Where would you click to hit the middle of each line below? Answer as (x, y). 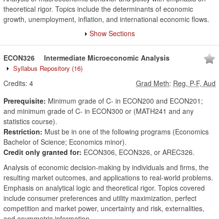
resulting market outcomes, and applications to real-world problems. (108, 177)
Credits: (15, 83)
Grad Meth (153, 83)
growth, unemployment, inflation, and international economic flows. (106, 19)
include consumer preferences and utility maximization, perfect (100, 198)
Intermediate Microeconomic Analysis (107, 58)
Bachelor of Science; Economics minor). (65, 142)
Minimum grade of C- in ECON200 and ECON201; (124, 101)
